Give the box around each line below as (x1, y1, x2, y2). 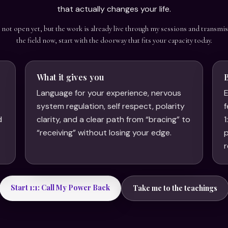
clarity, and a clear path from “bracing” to (37, 113, 191, 125)
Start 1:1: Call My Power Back (10, 182, 110, 192)
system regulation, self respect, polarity (37, 100, 185, 111)
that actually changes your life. (57, 3, 171, 14)
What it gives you (37, 71, 104, 82)
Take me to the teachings (132, 183, 217, 193)
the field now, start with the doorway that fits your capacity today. (16, 35, 212, 45)
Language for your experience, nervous (37, 87, 182, 98)
